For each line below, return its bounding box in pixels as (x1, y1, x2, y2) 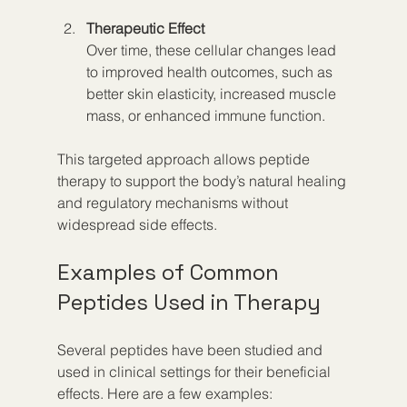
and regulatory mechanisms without (56, 193, 292, 212)
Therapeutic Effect (85, 18, 204, 37)
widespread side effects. (56, 214, 217, 233)
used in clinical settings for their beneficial (56, 362, 334, 381)
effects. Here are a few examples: (56, 383, 273, 402)
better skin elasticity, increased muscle (85, 84, 340, 103)
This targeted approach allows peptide (56, 149, 313, 168)
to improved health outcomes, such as (85, 62, 336, 81)
